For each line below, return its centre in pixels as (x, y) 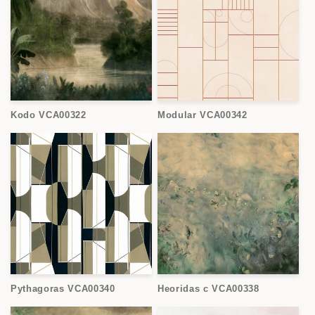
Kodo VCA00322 (49, 115)
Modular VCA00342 (202, 115)
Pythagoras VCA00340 (63, 288)
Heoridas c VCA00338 (208, 288)
